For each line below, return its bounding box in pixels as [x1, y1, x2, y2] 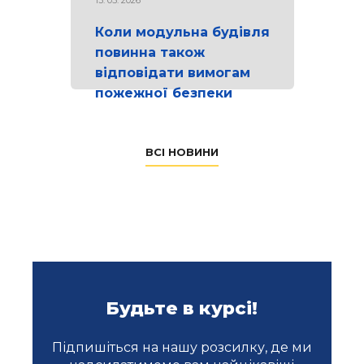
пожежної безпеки [94, 84, 232, 101]
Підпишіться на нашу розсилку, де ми [51, 339, 312, 355]
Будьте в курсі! [106, 297, 258, 319]
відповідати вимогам [94, 64, 250, 80]
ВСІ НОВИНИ [145, 145, 219, 158]
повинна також [94, 44, 205, 60]
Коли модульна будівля [94, 24, 270, 40]
